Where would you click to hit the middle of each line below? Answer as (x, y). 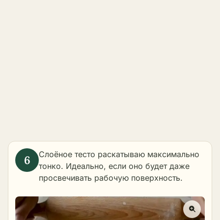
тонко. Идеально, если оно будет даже (114, 166)
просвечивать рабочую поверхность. (111, 178)
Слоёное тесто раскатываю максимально (119, 154)
